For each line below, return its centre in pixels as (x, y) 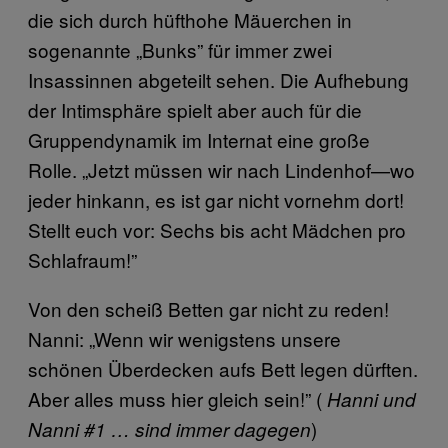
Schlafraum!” (82, 259)
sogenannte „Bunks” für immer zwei (180, 49)
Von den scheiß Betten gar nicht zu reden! (208, 308)
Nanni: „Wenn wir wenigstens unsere (184, 338)
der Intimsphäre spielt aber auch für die (195, 109)
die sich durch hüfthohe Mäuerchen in (190, 19)
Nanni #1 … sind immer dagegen (169, 428)
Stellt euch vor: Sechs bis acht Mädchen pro (217, 229)
